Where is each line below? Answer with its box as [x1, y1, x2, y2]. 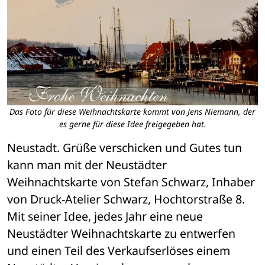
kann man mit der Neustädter [7, 156, 167, 173]
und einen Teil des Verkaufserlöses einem [7, 242, 230, 258]
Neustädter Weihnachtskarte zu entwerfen [7, 225, 235, 241]
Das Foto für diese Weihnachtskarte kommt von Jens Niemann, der [9, 105, 256, 117]
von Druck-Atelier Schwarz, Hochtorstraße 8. [7, 190, 245, 207]
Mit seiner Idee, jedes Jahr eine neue [7, 208, 203, 224]
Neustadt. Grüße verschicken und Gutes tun [7, 139, 242, 156]
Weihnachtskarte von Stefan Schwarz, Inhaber [7, 173, 255, 190]
